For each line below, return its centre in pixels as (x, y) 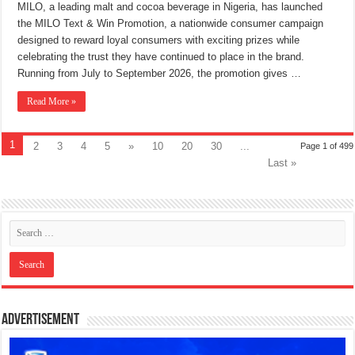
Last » (282, 163)
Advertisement (41, 321)
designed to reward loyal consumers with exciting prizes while (159, 40)
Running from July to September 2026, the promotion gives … (160, 74)
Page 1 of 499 (326, 146)
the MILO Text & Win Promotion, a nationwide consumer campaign (171, 24)
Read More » (52, 102)
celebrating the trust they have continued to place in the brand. (161, 57)
